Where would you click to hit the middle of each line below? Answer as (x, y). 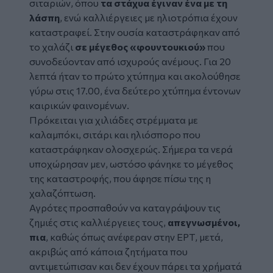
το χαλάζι (52, 46)
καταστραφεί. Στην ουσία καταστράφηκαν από (135, 32)
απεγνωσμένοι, (203, 222)
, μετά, (209, 236)
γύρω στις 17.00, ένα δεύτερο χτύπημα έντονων (135, 90)
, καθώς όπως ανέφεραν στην (111, 236)
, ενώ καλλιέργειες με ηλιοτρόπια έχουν (149, 17)
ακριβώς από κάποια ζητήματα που (108, 251)
